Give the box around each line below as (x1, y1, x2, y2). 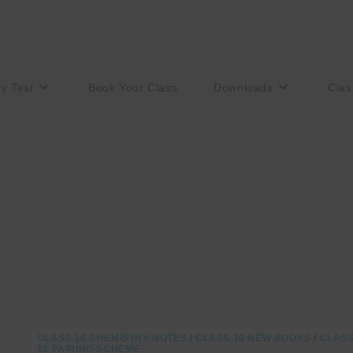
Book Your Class (88, 81, 178, 94)
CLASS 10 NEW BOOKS (195, 333, 311, 344)
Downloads (214, 81, 273, 94)
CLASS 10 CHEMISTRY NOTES (36, 333, 188, 344)
